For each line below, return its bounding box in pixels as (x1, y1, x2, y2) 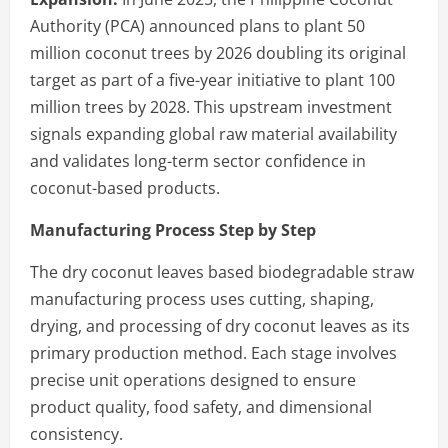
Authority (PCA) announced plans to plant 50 (30, 14, 365, 37)
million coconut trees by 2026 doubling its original (30, 41, 406, 64)
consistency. (30, 422, 123, 445)
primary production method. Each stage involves (30, 341, 397, 364)
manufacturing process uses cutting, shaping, (30, 287, 374, 310)
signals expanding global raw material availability (30, 122, 397, 145)
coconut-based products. (30, 176, 220, 199)
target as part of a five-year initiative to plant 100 (30, 68, 395, 91)
